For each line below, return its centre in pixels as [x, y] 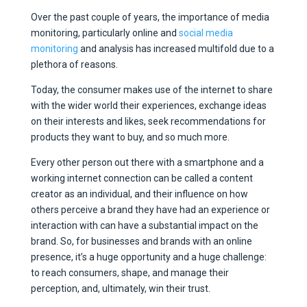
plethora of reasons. [75, 64]
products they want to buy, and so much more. [131, 137]
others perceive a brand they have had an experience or [150, 209]
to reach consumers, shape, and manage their [130, 272]
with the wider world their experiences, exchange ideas [148, 105]
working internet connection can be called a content [142, 178]
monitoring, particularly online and [105, 33]
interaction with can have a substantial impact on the [144, 225]
